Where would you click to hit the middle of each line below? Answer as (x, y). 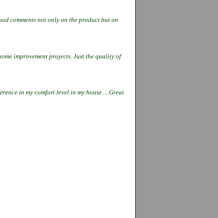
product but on (99, 20)
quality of (108, 56)
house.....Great (105, 92)
